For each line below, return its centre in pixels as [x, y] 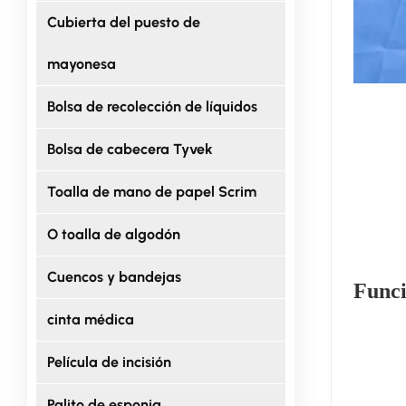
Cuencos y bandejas [114, 276]
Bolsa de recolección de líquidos [152, 106]
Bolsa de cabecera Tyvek [130, 149]
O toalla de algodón [113, 234]
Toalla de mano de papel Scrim [151, 191]
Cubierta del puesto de [123, 22]
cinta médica [90, 319]
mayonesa [81, 63]
